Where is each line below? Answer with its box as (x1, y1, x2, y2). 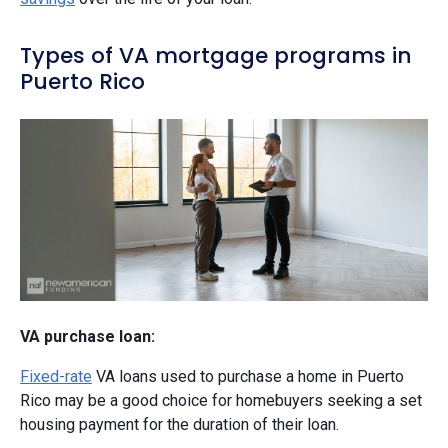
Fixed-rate (20, 366, 92, 386)
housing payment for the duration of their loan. (20, 414, 339, 434)
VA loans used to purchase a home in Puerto (92, 366, 404, 386)
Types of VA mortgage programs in (20, 40, 412, 72)
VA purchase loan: (20, 326, 155, 346)
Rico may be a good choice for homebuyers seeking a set (20, 390, 422, 410)
